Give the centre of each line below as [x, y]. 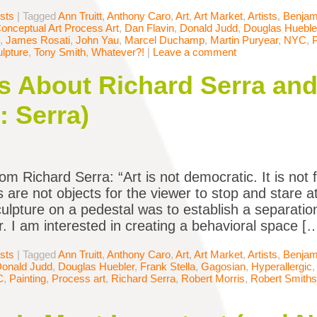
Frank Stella [168, 267]
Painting [28, 279]
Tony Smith [60, 52]
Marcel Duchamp [165, 40]
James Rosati [38, 40]
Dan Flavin [149, 28]
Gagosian [223, 267]
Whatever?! [118, 52]
